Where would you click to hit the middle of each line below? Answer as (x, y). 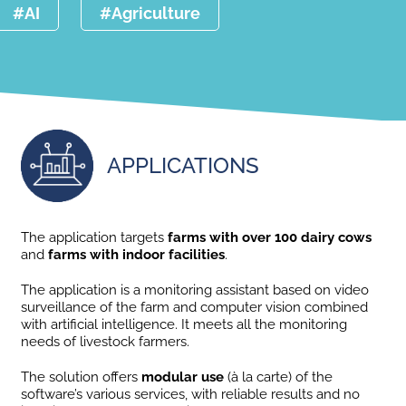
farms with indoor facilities (137, 254)
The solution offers (82, 377)
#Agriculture (150, 13)
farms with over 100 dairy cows (270, 237)
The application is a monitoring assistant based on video (195, 290)
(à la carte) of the (279, 377)
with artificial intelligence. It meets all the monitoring (184, 324)
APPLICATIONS (184, 166)
